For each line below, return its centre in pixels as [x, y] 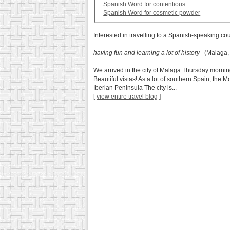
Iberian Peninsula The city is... [135, 88]
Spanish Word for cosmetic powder [152, 13]
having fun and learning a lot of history [147, 53]
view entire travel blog [127, 97]
